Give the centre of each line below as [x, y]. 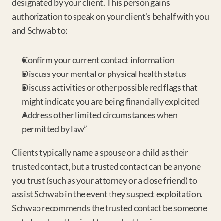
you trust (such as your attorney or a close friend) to [105, 180]
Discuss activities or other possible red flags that [110, 87]
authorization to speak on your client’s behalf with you [110, 16]
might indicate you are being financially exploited [111, 101]
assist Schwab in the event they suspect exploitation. [107, 194]
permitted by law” [55, 129]
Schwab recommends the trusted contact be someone [110, 208]
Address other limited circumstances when [100, 115]
